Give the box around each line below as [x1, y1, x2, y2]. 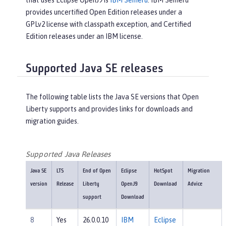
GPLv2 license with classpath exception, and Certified [26, 20, 191, 29]
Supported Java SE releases [26, 63, 163, 76]
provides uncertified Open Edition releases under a [26, 8, 182, 17]
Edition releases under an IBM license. [26, 32, 143, 41]
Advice [187, 182, 202, 188]
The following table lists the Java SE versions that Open [26, 92, 199, 101]
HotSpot [153, 168, 173, 175]
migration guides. [26, 117, 79, 125]
